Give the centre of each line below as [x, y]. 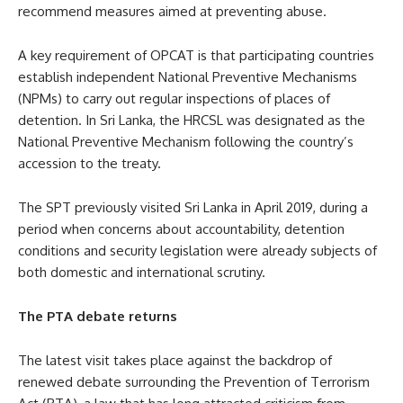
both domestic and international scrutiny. [142, 272]
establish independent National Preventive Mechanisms [188, 76]
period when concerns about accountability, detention [181, 228]
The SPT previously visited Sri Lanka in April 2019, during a [193, 207]
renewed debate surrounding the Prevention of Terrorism [194, 381]
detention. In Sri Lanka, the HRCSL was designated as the [192, 120]
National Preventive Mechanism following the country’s [186, 141]
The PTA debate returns [98, 316]
